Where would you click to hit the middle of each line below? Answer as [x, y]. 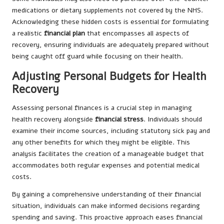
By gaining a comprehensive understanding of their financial [106, 194]
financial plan [64, 33]
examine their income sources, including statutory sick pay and [111, 130]
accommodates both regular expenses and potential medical [106, 165]
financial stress [119, 119]
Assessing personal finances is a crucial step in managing [102, 107]
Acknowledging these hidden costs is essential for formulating [110, 21]
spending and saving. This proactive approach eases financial [107, 217]
